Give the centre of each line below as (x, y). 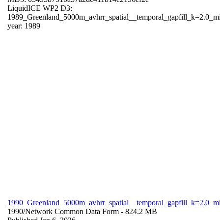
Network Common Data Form (72, 211)
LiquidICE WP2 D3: (40, 8)
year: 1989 (24, 26)
